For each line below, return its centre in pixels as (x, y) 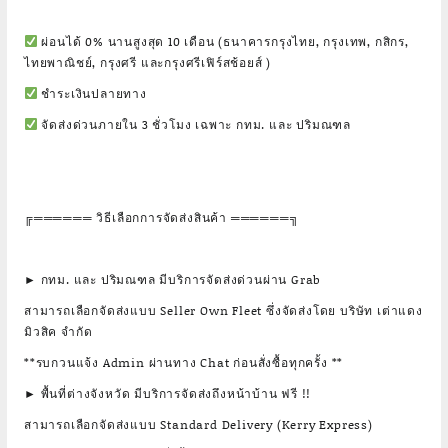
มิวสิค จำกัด (58, 331)
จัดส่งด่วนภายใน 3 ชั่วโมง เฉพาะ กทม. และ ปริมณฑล (194, 124)
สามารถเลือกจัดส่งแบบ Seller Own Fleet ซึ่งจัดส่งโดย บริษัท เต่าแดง (223, 310)
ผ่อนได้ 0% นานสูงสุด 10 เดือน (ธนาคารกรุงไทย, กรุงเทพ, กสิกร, (223, 41)
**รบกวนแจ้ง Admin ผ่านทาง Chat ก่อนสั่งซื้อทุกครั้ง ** (184, 362)
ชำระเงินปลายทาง (92, 93)
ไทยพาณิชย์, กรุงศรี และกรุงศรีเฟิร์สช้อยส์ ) (148, 62)
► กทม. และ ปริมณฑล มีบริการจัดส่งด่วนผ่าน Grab (173, 279)
